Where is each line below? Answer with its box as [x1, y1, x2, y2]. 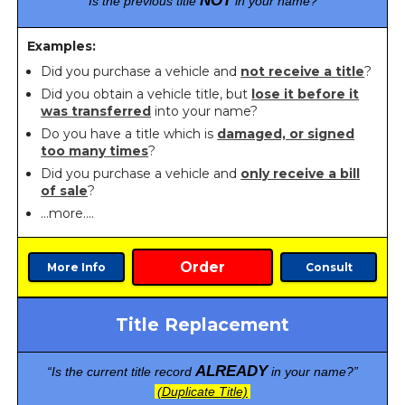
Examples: [27, 37, 97, 54]
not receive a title [240, 62, 365, 80]
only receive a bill [240, 165, 361, 182]
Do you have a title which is [41, 125, 218, 142]
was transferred [41, 102, 152, 119]
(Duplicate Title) [157, 383, 248, 399]
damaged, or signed [217, 125, 355, 142]
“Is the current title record [47, 363, 195, 379]
